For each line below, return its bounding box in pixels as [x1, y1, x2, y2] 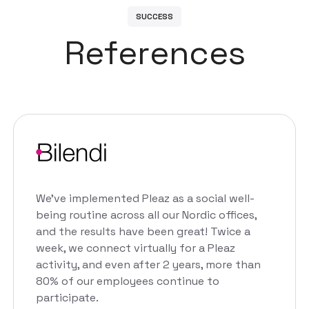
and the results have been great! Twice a [36, 224, 250, 239]
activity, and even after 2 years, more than [36, 257, 261, 272]
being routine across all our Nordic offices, [36, 208, 257, 223]
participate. [36, 290, 99, 306]
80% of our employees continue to [36, 274, 219, 289]
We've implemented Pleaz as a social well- [36, 191, 255, 206]
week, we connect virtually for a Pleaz [36, 241, 235, 256]
